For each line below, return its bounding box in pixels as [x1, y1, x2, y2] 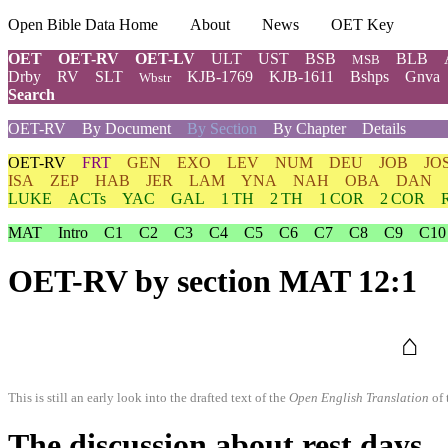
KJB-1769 [187, 68, 253, 85]
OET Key [331, 16, 394, 33]
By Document [82, 120, 171, 137]
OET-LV [135, 50, 195, 67]
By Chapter [273, 120, 346, 137]
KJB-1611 [269, 68, 334, 85]
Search [8, 86, 55, 103]
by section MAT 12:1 [127, 263, 417, 300]
